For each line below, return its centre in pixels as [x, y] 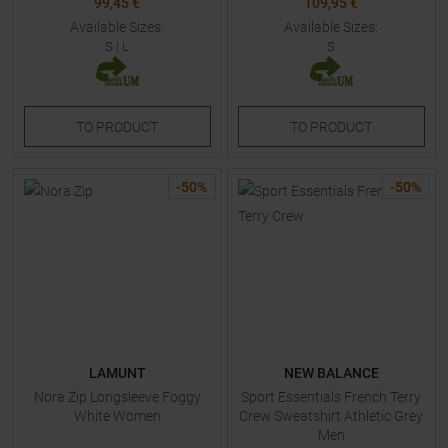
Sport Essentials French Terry [331, 397]
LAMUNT [117, 373]
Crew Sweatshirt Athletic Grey [331, 416]
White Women [117, 416]
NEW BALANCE [331, 373]
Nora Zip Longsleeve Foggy [117, 397]
